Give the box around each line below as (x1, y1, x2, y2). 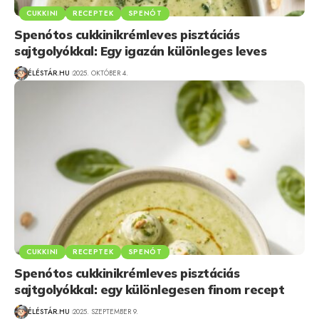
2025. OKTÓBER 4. (72, 68, 128, 79)
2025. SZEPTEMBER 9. (72, 306, 138, 318)
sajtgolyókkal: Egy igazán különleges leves (14, 43, 266, 58)
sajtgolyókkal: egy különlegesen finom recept (14, 281, 284, 297)
